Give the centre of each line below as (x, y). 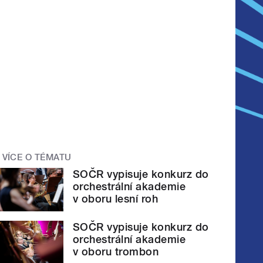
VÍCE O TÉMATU (37, 158)
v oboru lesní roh (116, 198)
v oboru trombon (116, 252)
